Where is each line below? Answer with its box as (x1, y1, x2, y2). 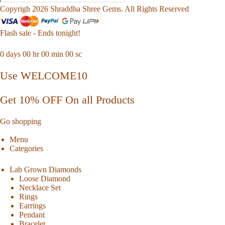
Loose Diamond (19, 174, 71, 183)
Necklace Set (19, 183, 61, 192)
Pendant (19, 210, 45, 219)
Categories (10, 144, 44, 153)
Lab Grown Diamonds (10, 165, 82, 174)
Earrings (19, 201, 46, 210)
